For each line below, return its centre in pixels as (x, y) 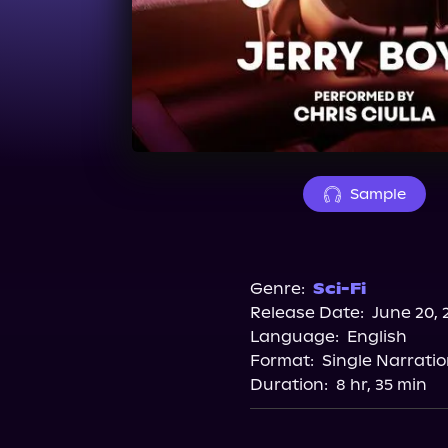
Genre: (277, 288)
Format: (281, 360)
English (376, 336)
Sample (377, 194)
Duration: (288, 384)
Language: (294, 336)
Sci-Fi (339, 288)
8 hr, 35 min (381, 384)
